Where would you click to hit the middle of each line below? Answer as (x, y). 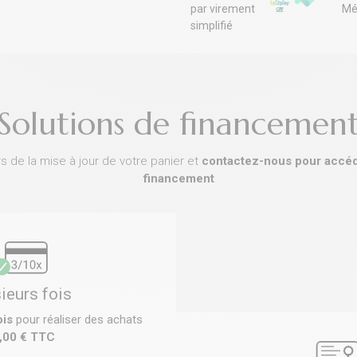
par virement (223, 9)
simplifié (212, 26)
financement (178, 179)
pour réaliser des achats (78, 320)
